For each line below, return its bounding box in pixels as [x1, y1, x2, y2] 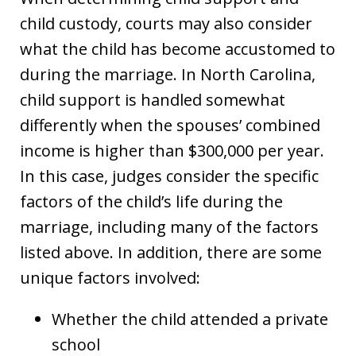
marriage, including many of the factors [20, 216, 319, 238]
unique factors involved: [20, 267, 200, 288]
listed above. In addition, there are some [20, 242, 322, 263]
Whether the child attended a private [52, 308, 328, 330]
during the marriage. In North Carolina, [20, 64, 315, 85]
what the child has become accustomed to [20, 38, 335, 60]
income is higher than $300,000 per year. [20, 140, 324, 161]
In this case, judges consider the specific [20, 165, 319, 187]
